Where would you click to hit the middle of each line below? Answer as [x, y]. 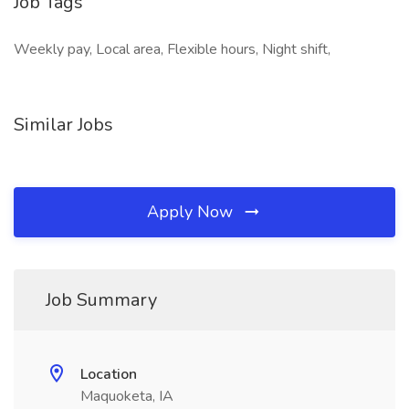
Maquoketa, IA [127, 396]
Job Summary [101, 300]
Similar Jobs [63, 125]
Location [109, 374]
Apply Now [192, 212]
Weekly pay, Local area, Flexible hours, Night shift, [172, 49]
